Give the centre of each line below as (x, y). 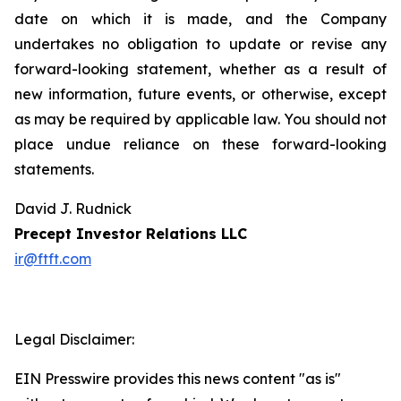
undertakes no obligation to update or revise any (200, 44)
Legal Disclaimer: (74, 339)
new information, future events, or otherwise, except (200, 94)
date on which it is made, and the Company (200, 19)
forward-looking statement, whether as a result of (200, 69)
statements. (54, 169)
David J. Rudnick (73, 209)
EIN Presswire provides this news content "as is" (178, 379)
